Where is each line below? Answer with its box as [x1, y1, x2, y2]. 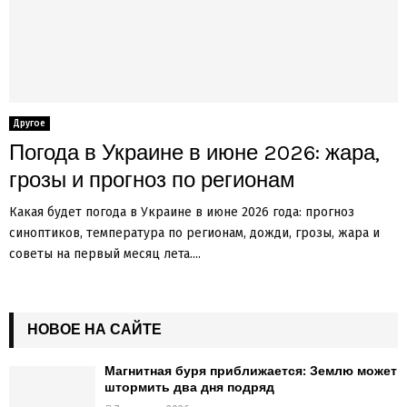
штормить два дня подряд [104, 380, 274, 396]
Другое [14, 118, 45, 130]
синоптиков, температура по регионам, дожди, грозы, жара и [9, 225, 380, 242]
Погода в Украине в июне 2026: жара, [9, 140, 380, 166]
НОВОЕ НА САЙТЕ [27, 321, 162, 339]
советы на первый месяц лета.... [9, 246, 201, 263]
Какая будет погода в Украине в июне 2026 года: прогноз [9, 204, 354, 221]
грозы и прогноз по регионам [9, 167, 295, 194]
